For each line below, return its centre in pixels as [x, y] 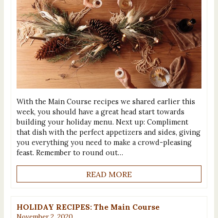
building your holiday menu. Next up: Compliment [102, 122]
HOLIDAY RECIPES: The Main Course [88, 207]
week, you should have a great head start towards [100, 112]
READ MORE [109, 174]
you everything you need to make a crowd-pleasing [104, 143]
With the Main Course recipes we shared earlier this [106, 102]
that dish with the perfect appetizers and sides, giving [108, 132]
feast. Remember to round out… [70, 153]
